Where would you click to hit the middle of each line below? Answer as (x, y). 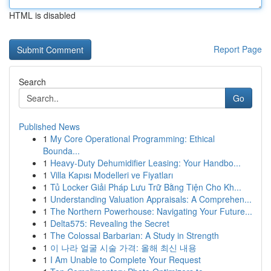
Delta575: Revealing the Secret (110, 223)
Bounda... (61, 151)
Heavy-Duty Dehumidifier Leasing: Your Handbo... (145, 163)
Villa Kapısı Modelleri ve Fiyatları (112, 175)
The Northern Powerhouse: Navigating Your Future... (151, 211)
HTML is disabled (42, 15)
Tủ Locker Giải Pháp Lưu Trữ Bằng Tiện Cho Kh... (146, 187)
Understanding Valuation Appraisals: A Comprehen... (151, 199)
